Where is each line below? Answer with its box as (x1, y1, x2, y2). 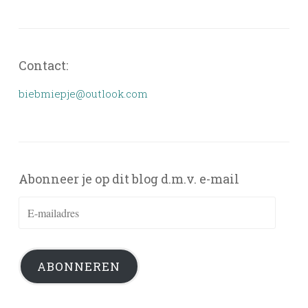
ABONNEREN (37, 258, 121, 274)
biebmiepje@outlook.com (19, 86, 148, 100)
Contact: (19, 56, 68, 74)
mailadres (18, 220, 68, 234)
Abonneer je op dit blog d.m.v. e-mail (19, 170, 239, 187)
